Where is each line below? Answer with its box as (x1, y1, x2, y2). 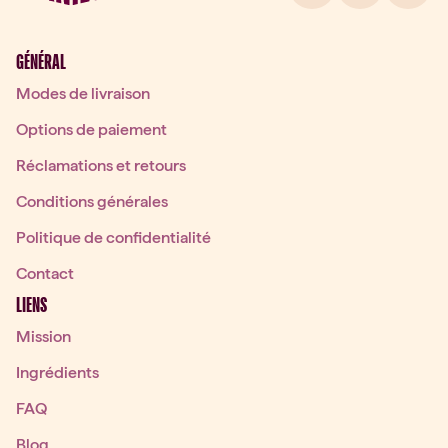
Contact (16, 264, 74, 283)
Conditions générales (16, 192, 168, 211)
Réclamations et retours (16, 156, 186, 175)
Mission (16, 327, 71, 346)
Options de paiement (16, 120, 167, 139)
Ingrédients (16, 363, 99, 382)
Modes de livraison (16, 84, 150, 103)
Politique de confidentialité (16, 228, 211, 247)
